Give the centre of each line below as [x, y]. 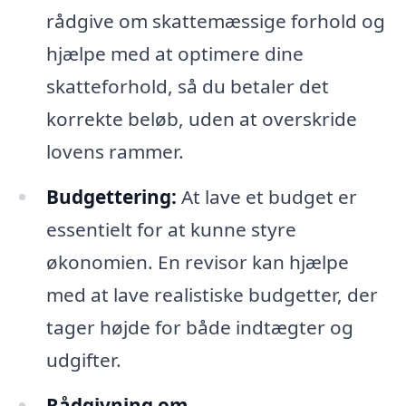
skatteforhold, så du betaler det [187, 87]
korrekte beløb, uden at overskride [201, 119]
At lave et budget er [266, 196]
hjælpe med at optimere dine [174, 54]
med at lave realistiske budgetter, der [212, 294]
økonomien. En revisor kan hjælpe [197, 261]
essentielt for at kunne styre [171, 229]
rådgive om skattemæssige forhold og [215, 21]
